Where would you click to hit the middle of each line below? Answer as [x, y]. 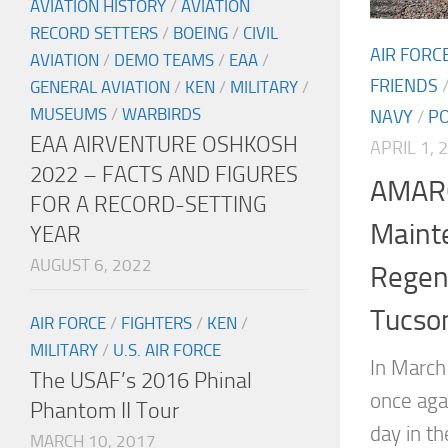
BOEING [200, 33]
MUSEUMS [68, 114]
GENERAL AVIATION [100, 87]
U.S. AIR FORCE [167, 350]
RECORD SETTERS [94, 33]
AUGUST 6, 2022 [91, 265]
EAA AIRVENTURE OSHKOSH [164, 145]
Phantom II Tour [104, 411]
